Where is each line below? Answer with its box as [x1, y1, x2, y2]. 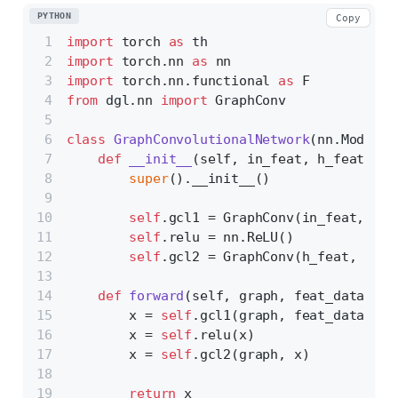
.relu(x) [192, 327, 255, 344]
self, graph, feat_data [192, 288, 365, 305]
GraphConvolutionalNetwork [113, 131, 310, 148]
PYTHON [36, 10, 72, 20]
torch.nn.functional [113, 73, 279, 90]
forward [129, 288, 185, 305]
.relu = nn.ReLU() [160, 229, 294, 246]
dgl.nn [98, 92, 161, 109]
